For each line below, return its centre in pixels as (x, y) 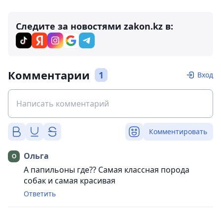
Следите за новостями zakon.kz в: (94, 26)
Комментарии (49, 75)
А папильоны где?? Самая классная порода (107, 169)
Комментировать (178, 131)
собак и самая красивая (71, 180)
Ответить (40, 193)
